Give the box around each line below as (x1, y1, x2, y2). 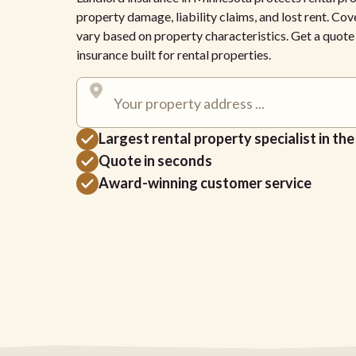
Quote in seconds (99, 151, 212, 169)
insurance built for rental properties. (76, 46, 271, 62)
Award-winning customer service (99, 173, 311, 192)
